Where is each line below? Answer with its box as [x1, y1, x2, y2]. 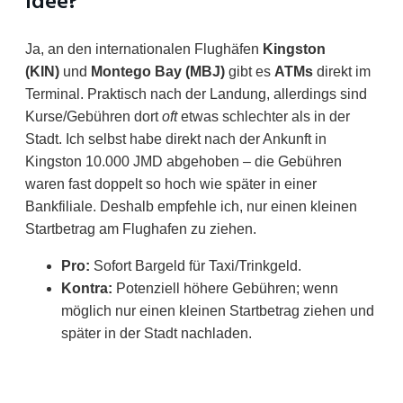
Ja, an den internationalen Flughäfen [25, 40, 263, 57]
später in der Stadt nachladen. [61, 325, 252, 341]
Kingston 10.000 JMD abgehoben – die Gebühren [25, 153, 342, 169]
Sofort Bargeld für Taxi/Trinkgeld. [90, 257, 301, 273]
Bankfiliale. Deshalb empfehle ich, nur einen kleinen [25, 198, 357, 214]
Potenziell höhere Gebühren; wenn [112, 280, 338, 296]
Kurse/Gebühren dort [25, 108, 162, 124]
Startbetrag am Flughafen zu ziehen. [25, 220, 256, 237]
